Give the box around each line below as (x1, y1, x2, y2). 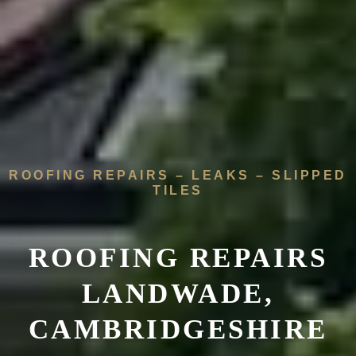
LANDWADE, (81, 277, 275, 309)
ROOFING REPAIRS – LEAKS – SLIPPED (9, 168, 347, 183)
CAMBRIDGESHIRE (28, 313, 328, 345)
